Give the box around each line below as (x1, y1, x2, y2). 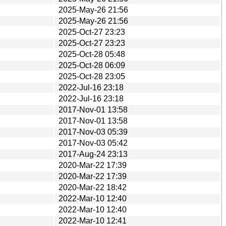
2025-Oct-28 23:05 (59, 72, 125, 81)
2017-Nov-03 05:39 (59, 127, 128, 136)
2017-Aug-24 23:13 (59, 149, 128, 158)
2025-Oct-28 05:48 (59, 49, 125, 59)
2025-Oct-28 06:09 (59, 61, 125, 70)
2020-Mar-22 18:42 (59, 183, 127, 192)
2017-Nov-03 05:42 (59, 138, 128, 147)
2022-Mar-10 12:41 (59, 216, 127, 225)
